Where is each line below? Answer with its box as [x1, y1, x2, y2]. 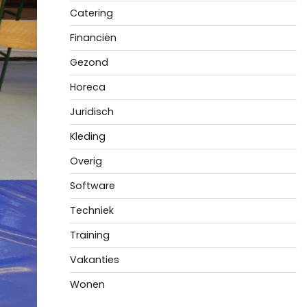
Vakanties [69, 253, 119, 267]
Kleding [69, 130, 106, 143]
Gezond [69, 56, 108, 69]
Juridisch [69, 105, 114, 119]
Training [69, 228, 110, 242]
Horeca [69, 80, 106, 94]
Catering [69, 6, 113, 20]
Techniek [69, 204, 114, 217]
